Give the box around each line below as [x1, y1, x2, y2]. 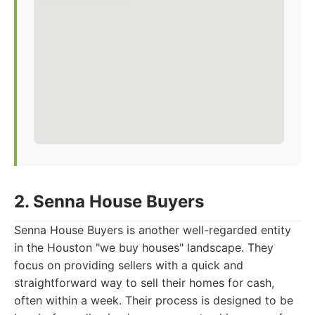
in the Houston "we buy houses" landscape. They [14, 240, 274, 255]
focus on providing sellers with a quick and [14, 258, 243, 272]
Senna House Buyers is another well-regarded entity [14, 223, 291, 237]
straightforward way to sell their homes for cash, [14, 276, 274, 290]
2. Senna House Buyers [14, 191, 204, 212]
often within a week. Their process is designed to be [14, 293, 293, 307]
